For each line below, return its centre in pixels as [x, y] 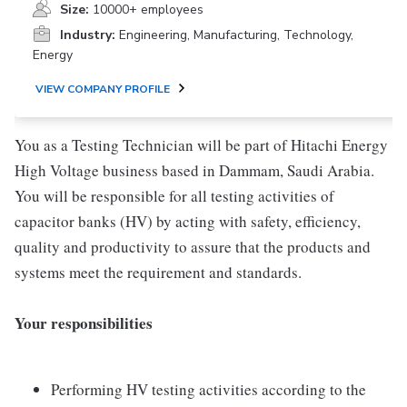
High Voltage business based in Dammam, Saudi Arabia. [194, 170]
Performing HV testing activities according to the [208, 389]
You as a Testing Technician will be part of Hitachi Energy [201, 145]
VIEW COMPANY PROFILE [103, 89]
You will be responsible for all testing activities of [174, 196]
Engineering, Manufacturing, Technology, [236, 35]
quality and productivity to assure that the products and [193, 247]
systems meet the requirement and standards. [158, 272]
